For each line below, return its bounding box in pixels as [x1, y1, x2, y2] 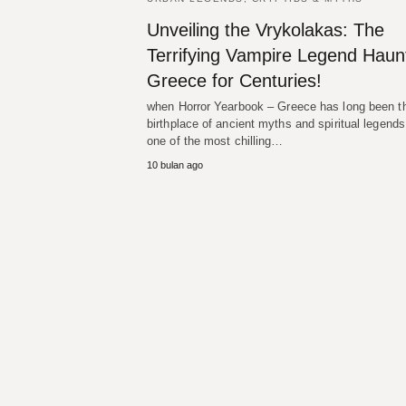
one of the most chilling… [147, 134, 284, 149]
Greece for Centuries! [147, 71, 322, 92]
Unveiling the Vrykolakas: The [147, 20, 384, 41]
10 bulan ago [147, 159, 203, 171]
